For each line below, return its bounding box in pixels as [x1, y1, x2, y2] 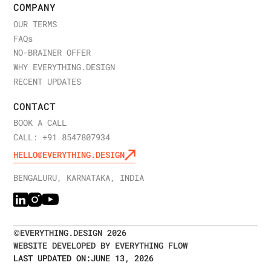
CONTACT [13, 100, 56, 113]
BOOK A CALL [13, 117, 67, 129]
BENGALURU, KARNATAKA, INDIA [13, 172, 145, 184]
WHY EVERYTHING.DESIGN [13, 62, 116, 73]
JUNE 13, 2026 [91, 252, 154, 264]
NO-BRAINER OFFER [13, 47, 91, 59]
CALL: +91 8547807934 [13, 132, 111, 143]
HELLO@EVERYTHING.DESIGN [13, 149, 125, 161]
